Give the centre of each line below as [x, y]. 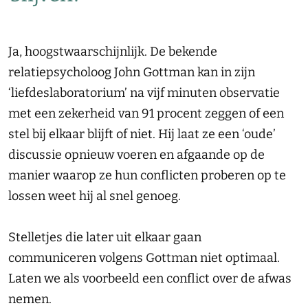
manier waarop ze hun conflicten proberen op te [147, 175]
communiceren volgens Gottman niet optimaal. [144, 258]
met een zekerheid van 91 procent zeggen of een [146, 113]
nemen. [30, 299]
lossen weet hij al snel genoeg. [95, 196]
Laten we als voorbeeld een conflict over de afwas [150, 278]
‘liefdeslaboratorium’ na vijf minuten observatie [144, 93]
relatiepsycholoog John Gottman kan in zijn [132, 72]
